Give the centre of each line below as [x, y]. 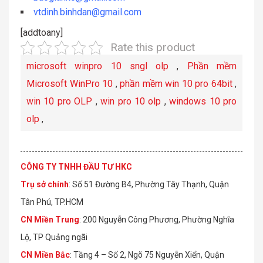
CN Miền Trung [50, 220]
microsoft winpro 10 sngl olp [98, 66]
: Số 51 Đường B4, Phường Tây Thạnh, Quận [149, 185]
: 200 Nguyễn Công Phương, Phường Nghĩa [157, 220]
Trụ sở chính [45, 185]
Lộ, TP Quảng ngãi [54, 237]
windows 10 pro [203, 102]
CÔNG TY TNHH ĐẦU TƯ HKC [76, 167]
